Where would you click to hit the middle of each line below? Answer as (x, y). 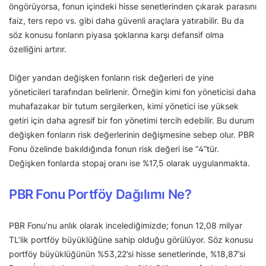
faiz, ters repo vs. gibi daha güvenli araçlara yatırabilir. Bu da (126, 21)
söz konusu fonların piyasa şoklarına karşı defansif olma (116, 35)
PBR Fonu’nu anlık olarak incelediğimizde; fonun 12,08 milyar (126, 226)
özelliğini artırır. (39, 49)
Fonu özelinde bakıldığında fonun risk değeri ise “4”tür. (114, 149)
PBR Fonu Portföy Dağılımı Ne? (100, 194)
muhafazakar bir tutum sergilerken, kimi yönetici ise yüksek (124, 106)
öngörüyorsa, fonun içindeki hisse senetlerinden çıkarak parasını (133, 7)
